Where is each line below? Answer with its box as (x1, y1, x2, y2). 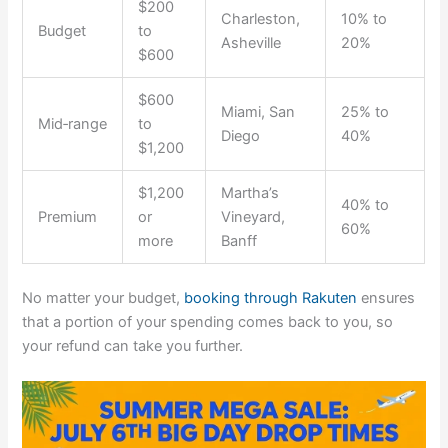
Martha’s (221, 184, 280, 203)
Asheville (221, 34, 282, 53)
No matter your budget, (22, 289, 185, 308)
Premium (38, 208, 98, 227)
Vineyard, (221, 208, 286, 227)
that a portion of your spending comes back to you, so (22, 313, 394, 332)
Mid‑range (38, 115, 108, 134)
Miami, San (221, 103, 296, 122)
